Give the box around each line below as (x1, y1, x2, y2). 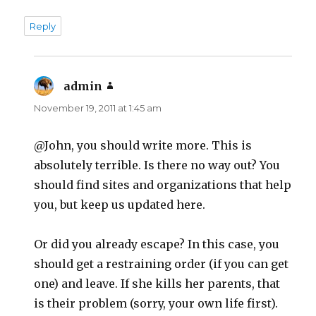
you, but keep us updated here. (34, 197, 206, 212)
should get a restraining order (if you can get (34, 256, 289, 271)
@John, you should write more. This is (34, 138, 253, 152)
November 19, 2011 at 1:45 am (34, 102, 162, 114)
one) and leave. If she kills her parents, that (34, 276, 281, 291)
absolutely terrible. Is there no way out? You (34, 157, 281, 172)
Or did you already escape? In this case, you (34, 236, 280, 251)
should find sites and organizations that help (34, 177, 292, 192)
